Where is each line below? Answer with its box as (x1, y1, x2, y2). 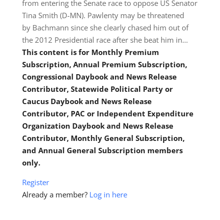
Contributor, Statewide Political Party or (22, 84, 173, 94)
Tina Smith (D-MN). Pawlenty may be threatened (22, 10, 184, 20)
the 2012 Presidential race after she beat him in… (22, 35, 188, 45)
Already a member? (22, 190, 89, 199)
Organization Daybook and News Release (22, 121, 173, 131)
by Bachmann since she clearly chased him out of (22, 23, 189, 32)
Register (22, 177, 49, 187)
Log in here (89, 190, 127, 199)
